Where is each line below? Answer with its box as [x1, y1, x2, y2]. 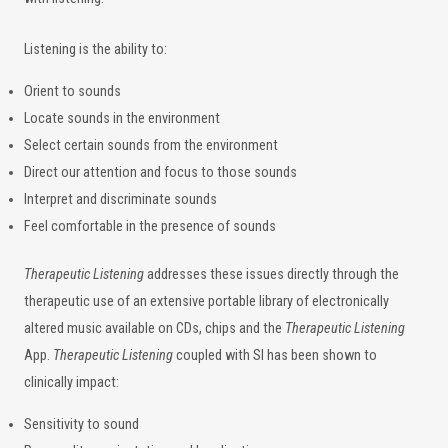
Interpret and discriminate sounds [24, 191, 217, 208]
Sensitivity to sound [24, 416, 139, 433]
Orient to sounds [24, 83, 121, 100]
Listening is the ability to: [24, 41, 167, 58]
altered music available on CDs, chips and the [24, 320, 285, 337]
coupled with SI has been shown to [173, 347, 377, 364]
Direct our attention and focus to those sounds [24, 164, 297, 181]
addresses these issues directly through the [144, 266, 399, 283]
